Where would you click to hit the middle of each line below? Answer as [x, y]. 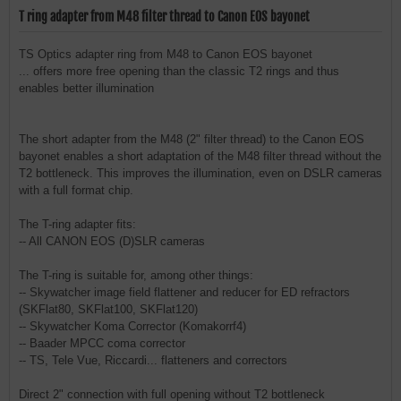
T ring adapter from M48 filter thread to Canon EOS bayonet [164, 17]
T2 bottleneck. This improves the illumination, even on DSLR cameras [200, 173]
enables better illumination [86, 88]
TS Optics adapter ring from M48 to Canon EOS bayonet [166, 54]
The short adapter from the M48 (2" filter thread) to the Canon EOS [192, 139]
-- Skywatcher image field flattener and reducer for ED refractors [184, 292]
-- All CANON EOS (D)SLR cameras [112, 241]
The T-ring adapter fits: [77, 224]
